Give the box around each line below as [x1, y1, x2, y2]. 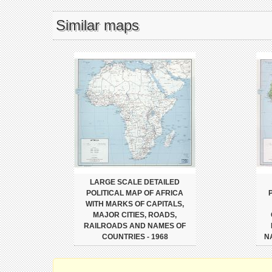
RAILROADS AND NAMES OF [84, 222, 186, 230]
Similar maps [56, 17, 139, 33]
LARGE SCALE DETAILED [90, 178, 180, 186]
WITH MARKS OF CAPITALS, [86, 200, 184, 208]
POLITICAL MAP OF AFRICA [86, 189, 183, 197]
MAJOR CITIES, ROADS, [93, 211, 177, 219]
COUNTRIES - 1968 [101, 233, 168, 241]
